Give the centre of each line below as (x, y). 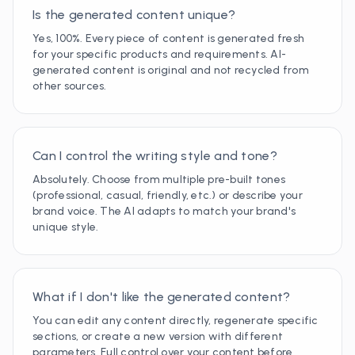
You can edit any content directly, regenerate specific (176, 321)
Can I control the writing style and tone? (155, 156)
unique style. (66, 227)
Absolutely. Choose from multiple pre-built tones (159, 179)
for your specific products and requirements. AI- (160, 54)
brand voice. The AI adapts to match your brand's (164, 211)
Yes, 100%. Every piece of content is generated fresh (169, 38)
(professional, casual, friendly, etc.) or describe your (168, 195)
